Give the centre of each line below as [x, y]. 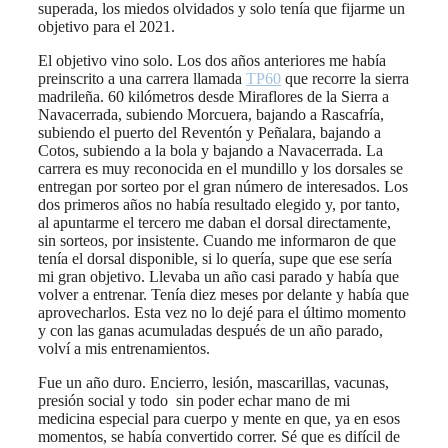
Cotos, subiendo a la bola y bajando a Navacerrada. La [210, 150]
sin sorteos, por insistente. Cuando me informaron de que [217, 240]
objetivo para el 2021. [106, 26]
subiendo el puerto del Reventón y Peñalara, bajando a [209, 132]
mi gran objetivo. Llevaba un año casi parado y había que [218, 276]
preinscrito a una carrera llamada [142, 78]
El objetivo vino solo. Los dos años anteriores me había [212, 60]
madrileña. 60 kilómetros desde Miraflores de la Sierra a [213, 96]
